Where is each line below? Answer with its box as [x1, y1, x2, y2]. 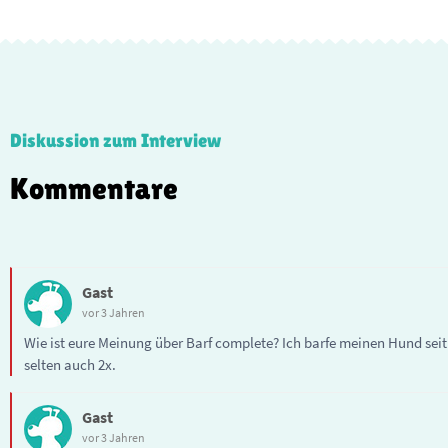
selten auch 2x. [24, 354, 116, 374]
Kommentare [10, 170, 178, 206]
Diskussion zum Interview [10, 128, 221, 151]
